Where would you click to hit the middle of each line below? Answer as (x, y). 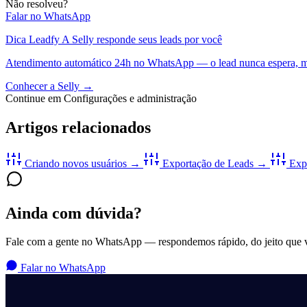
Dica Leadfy (33, 39)
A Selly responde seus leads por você (142, 39)
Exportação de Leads (208, 163)
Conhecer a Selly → (49, 86)
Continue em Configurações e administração (101, 98)
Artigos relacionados (78, 127)
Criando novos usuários (76, 163)
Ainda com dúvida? (74, 213)
